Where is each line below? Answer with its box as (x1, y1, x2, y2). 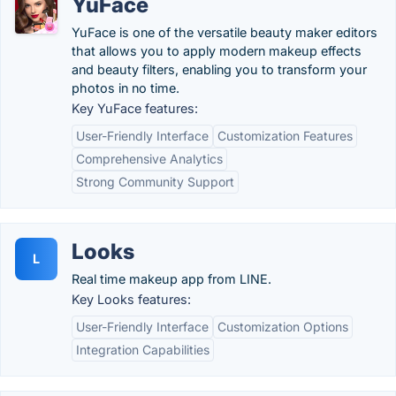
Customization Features (217, 128, 353, 143)
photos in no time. (72, 80, 179, 95)
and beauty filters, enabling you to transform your (72, 62, 367, 77)
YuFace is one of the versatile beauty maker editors (72, 25, 377, 40)
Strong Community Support (76, 174, 234, 189)
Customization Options (217, 319, 348, 334)
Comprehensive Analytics (76, 151, 223, 166)
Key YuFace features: (72, 101, 198, 116)
